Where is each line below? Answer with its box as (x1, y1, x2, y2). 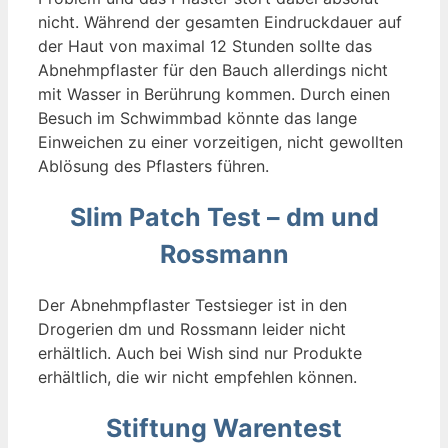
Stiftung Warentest (106, 413, 342, 444)
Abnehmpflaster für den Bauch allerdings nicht (38, 59, 388, 80)
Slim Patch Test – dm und (69, 201, 379, 232)
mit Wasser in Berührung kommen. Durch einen (38, 83, 390, 104)
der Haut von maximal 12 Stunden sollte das (38, 35, 372, 56)
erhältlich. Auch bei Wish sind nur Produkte (38, 343, 362, 364)
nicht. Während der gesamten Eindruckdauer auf (38, 11, 402, 32)
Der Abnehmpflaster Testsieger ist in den (38, 295, 347, 316)
